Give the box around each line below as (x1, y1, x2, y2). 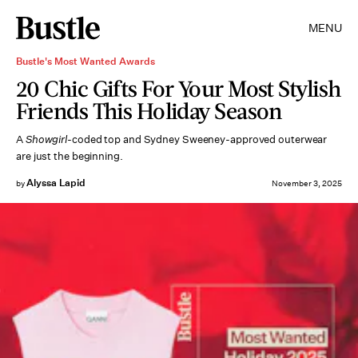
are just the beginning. (16, 149, 123, 163)
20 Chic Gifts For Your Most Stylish (16, 74, 341, 101)
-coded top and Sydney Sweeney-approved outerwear (67, 133, 328, 146)
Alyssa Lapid (26, 176, 86, 189)
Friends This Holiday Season (16, 97, 282, 124)
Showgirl (25, 133, 68, 146)
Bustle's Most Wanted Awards (16, 54, 155, 68)
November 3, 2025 (272, 178, 342, 189)
